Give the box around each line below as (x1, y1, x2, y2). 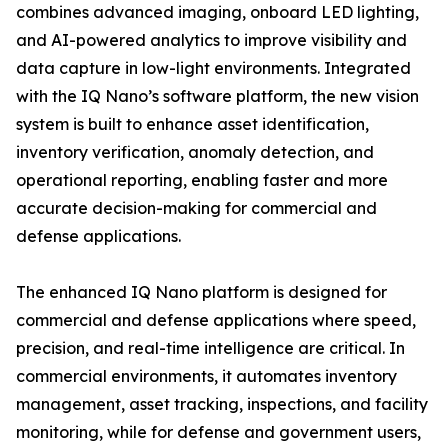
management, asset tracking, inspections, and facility (16, 394, 428, 414)
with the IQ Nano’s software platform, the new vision (16, 86, 419, 106)
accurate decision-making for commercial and (16, 198, 377, 218)
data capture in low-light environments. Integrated (16, 58, 411, 78)
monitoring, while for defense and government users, (16, 422, 421, 442)
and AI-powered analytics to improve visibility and (16, 30, 407, 50)
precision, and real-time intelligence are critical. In (16, 338, 405, 358)
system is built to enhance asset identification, (16, 114, 369, 134)
